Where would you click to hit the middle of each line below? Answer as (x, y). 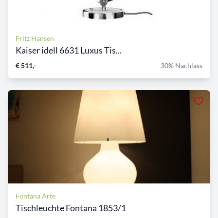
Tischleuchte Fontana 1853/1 (71, 208)
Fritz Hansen (35, 38)
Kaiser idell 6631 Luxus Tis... (69, 50)
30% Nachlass (182, 66)
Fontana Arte (36, 196)
